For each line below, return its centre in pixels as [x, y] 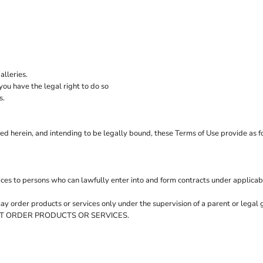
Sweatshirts [220, 10]
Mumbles [39, 46]
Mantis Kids [43, 33]
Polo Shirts [100, 10]
